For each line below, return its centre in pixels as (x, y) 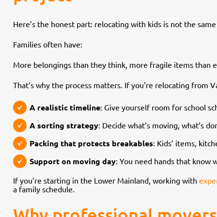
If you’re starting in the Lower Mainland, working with (106, 180)
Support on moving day (73, 161)
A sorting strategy (64, 125)
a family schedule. (44, 189)
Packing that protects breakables (91, 143)
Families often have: (48, 44)
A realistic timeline (65, 108)
